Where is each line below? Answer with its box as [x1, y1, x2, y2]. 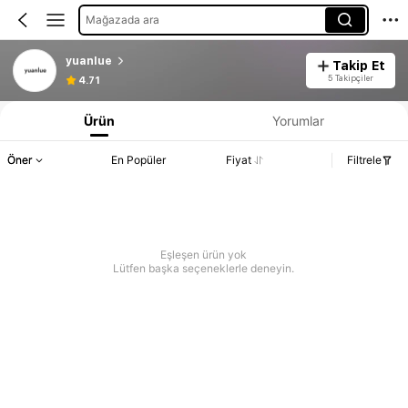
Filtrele [347, 153, 382, 168]
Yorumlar [272, 112, 325, 128]
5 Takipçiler [327, 72, 373, 83]
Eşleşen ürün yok [160, 248, 248, 262]
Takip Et [332, 57, 386, 73]
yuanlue [65, 54, 112, 67]
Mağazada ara [85, 12, 159, 26]
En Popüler [110, 153, 166, 168]
